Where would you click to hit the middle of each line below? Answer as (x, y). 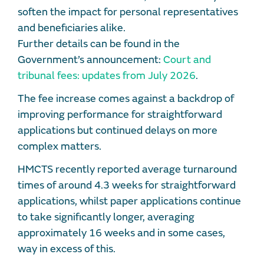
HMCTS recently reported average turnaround (127, 169)
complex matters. (60, 146)
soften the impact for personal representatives (128, 12)
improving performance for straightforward (120, 114)
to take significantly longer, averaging (106, 217)
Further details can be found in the (99, 44)
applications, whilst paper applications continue (129, 201)
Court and (187, 60)
